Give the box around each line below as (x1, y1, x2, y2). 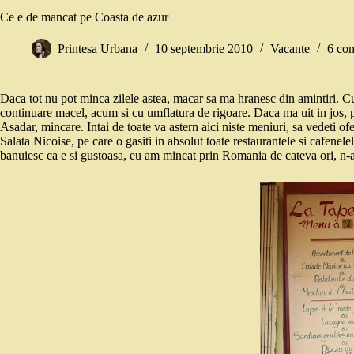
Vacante (270, 42, 310, 56)
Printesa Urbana (58, 42, 137, 56)
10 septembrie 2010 (155, 42, 253, 56)
